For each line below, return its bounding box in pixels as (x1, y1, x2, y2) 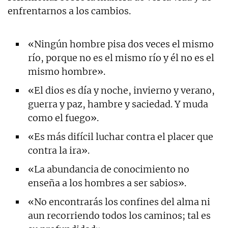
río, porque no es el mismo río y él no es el (28, 51, 214, 64)
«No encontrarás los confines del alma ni (28, 195, 210, 208)
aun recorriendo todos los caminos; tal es (28, 209, 211, 221)
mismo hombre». (28, 65, 105, 77)
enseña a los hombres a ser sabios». (28, 177, 186, 189)
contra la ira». (28, 144, 90, 156)
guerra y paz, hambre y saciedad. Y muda (28, 98, 208, 110)
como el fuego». (28, 111, 99, 124)
